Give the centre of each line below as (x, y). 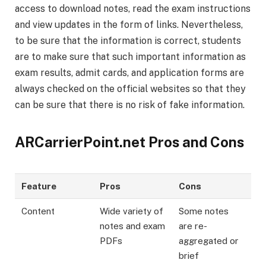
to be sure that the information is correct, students (128, 40)
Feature (39, 186)
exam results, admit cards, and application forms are (129, 72)
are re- (193, 226)
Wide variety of (132, 211)
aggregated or (209, 241)
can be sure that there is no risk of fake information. (130, 104)
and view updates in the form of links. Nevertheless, (129, 24)
